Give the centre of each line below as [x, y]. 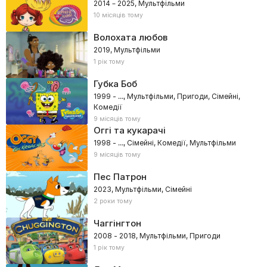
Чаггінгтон [117, 223]
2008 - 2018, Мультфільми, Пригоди [157, 236]
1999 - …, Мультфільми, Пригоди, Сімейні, [167, 96]
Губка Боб [115, 84]
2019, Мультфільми [127, 50]
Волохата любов [130, 37]
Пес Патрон [120, 177]
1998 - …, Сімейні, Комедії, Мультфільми [164, 143]
